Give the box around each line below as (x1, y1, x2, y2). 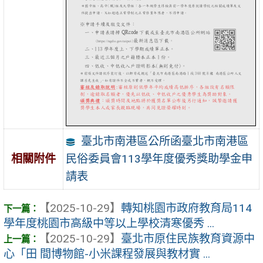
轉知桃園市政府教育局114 (121, 201, 252, 215)
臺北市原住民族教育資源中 (121, 232, 255, 246)
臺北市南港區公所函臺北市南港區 (80, 134, 248, 148)
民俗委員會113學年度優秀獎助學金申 (66, 151, 253, 166)
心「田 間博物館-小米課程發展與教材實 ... (4, 247, 210, 261)
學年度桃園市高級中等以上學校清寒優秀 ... (4, 217, 214, 231)
